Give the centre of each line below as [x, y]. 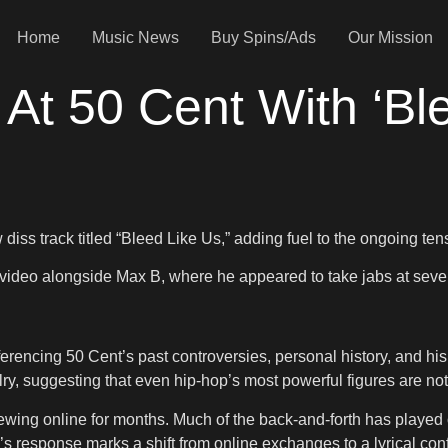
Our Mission [390, 37]
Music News [135, 37]
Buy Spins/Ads [263, 37]
